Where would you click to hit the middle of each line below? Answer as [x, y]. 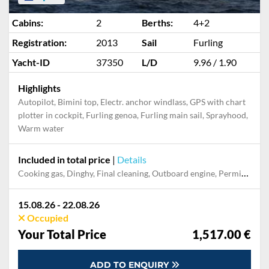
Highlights [39, 88]
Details [132, 159]
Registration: [39, 42]
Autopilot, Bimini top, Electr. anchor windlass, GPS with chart [132, 102]
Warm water [41, 128]
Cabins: [28, 23]
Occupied [47, 218]
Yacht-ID [31, 62]
